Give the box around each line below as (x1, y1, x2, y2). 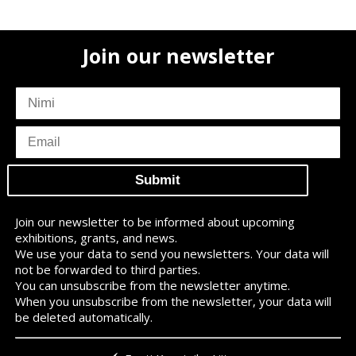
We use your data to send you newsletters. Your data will (14, 246, 329, 261)
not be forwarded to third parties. (14, 261, 200, 277)
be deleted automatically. (14, 309, 153, 325)
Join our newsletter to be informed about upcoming (14, 214, 295, 230)
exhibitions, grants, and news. (14, 230, 177, 246)
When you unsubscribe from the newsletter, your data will (14, 293, 331, 309)
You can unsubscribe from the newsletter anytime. (14, 277, 290, 293)
